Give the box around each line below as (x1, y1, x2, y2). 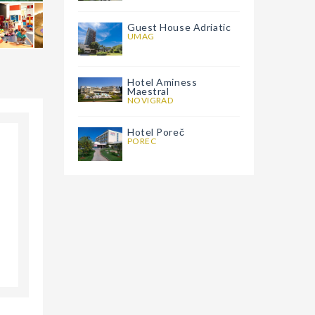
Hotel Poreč (127, 126, 185, 139)
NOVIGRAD (127, 95, 174, 106)
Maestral (127, 85, 169, 98)
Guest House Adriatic (127, 21, 231, 34)
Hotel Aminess (127, 76, 198, 89)
